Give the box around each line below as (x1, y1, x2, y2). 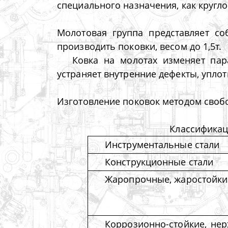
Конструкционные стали (105, 156, 214, 168)
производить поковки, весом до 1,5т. (57, 40, 222, 53)
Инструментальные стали (105, 138, 220, 151)
